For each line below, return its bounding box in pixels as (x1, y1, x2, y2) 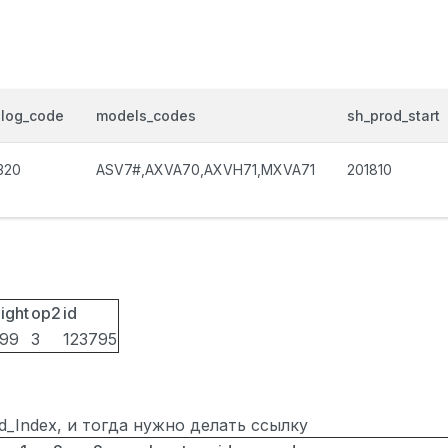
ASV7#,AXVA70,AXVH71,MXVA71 (96, 161, 315, 178)
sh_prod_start (347, 107, 440, 124)
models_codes (96, 107, 196, 124)
